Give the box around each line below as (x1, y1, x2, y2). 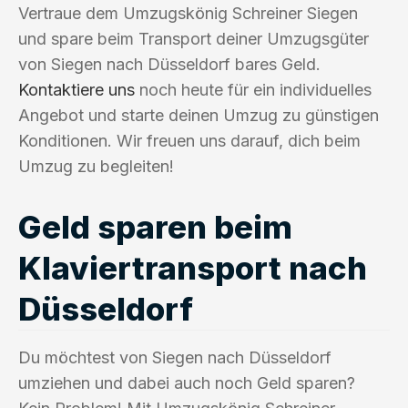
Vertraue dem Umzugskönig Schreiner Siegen (18, 3, 358, 23)
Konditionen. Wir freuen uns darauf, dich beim (18, 130, 361, 150)
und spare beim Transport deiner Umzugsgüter (18, 28, 369, 48)
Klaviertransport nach (18, 248, 367, 287)
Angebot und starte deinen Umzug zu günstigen (18, 105, 379, 125)
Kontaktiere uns (18, 79, 135, 99)
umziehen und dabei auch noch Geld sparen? (18, 372, 355, 393)
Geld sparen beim (18, 207, 292, 246)
